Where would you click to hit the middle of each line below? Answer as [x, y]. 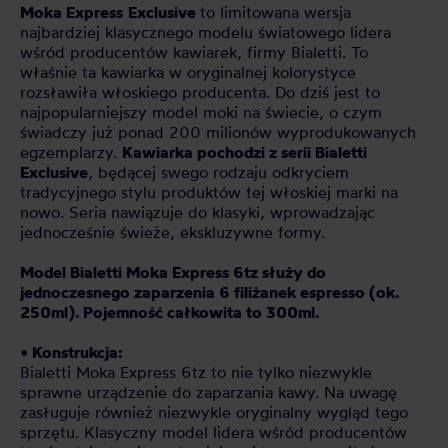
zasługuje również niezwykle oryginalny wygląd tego [214, 412]
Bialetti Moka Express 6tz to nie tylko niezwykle [196, 372]
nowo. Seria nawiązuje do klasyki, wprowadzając [197, 212]
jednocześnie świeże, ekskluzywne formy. [172, 232]
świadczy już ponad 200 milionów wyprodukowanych [218, 132]
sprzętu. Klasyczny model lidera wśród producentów [213, 432]
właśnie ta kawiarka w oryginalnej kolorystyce [188, 72]
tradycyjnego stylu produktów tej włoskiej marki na [209, 192]
